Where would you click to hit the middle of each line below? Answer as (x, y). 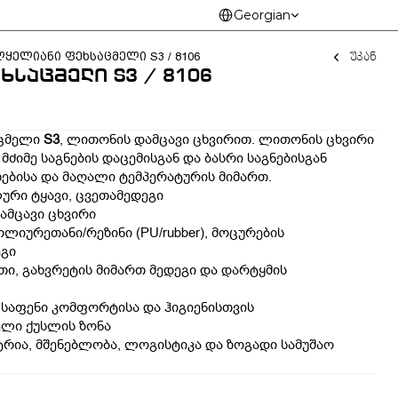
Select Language (250, 9)
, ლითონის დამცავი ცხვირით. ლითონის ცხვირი (217, 139)
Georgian (263, 15)
